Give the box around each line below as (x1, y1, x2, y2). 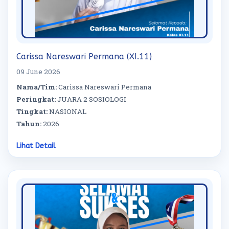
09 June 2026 (16, 67, 60, 76)
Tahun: (16, 119, 41, 128)
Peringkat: (16, 95, 56, 104)
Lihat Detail (16, 142, 56, 150)
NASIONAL (48, 107, 86, 116)
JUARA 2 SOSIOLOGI (56, 95, 126, 104)
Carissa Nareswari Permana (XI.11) (16, 52, 152, 61)
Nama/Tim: (16, 82, 57, 91)
